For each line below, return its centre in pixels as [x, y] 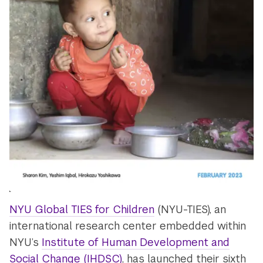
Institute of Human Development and [136, 242]
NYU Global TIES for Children [82, 210]
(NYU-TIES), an [190, 210]
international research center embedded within [128, 226]
